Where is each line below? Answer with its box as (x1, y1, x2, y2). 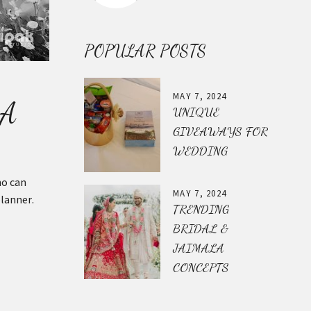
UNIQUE (173, 103, 219, 119)
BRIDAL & (173, 220, 228, 236)
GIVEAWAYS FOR (173, 123, 268, 139)
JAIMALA (173, 239, 224, 255)
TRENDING (173, 201, 229, 217)
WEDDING (173, 142, 228, 158)
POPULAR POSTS (84, 41, 206, 61)
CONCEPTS (173, 259, 229, 275)
